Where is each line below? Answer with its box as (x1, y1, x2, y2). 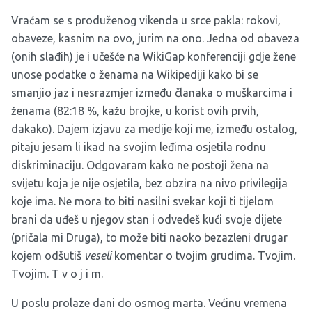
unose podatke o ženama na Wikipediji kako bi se (11, 68, 258, 81)
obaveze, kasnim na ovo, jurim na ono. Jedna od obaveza (11, 32, 299, 45)
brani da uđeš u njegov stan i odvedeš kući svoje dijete (11, 213, 282, 226)
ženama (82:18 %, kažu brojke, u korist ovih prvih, (11, 104, 259, 118)
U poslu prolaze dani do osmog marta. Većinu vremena (11, 297, 287, 310)
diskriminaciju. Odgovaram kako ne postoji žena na (11, 159, 269, 172)
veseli (84, 249, 114, 263)
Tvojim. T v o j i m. (11, 267, 103, 281)
